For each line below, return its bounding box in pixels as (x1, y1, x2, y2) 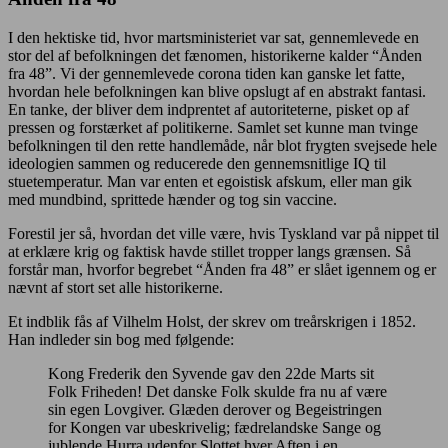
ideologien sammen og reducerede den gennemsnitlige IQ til (8, 154, 386, 172)
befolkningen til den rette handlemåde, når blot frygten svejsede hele (8, 136, 437, 154)
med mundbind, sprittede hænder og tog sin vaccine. (8, 190, 337, 208)
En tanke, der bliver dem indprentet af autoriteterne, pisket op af (8, 100, 409, 118)
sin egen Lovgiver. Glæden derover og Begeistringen (48, 400, 382, 418)
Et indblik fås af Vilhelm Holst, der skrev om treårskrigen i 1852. (8, 312, 416, 330)
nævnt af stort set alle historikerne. (8, 278, 223, 296)
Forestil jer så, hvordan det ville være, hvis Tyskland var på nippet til (8, 224, 439, 242)
